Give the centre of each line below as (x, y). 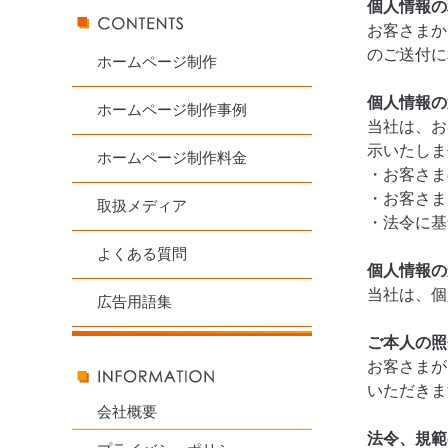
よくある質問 (142, 254)
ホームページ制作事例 (172, 110)
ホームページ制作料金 (172, 158)
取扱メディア (142, 206)
